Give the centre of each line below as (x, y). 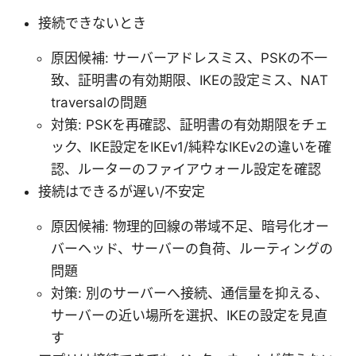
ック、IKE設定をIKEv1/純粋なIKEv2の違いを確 (191, 147)
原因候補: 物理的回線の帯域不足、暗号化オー (190, 227)
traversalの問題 (99, 103)
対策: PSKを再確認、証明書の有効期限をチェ (190, 125)
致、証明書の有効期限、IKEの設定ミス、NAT (190, 81)
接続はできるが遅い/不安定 (122, 192)
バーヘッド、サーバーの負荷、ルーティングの (192, 249)
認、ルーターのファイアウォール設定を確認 (186, 170)
